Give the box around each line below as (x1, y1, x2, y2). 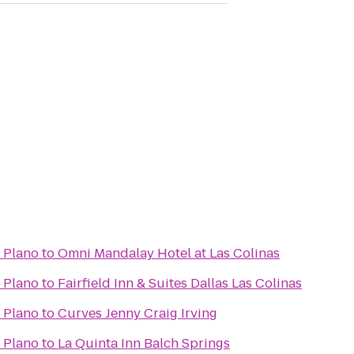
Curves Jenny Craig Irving (58, 304, 217, 322)
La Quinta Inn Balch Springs (58, 334, 230, 352)
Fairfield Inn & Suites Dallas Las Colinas (58, 274, 302, 292)
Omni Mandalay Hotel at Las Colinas (58, 244, 280, 262)
